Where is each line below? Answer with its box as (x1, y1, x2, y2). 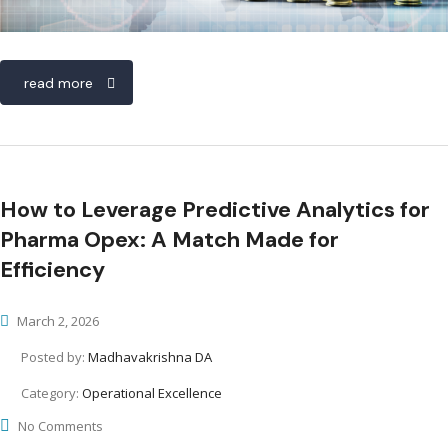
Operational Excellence (82, 384, 222, 403)
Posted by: (21, 348, 88, 367)
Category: (21, 384, 82, 403)
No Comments (18, 417, 103, 436)
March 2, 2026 (14, 312, 99, 331)
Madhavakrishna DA (88, 348, 212, 367)
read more (24, 74, 93, 93)
